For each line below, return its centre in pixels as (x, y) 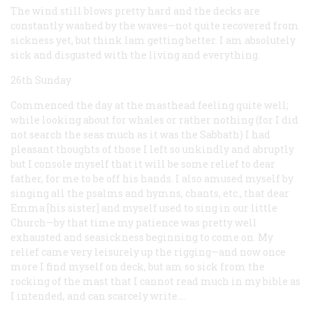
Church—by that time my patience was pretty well (134, 222)
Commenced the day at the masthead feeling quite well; (150, 105)
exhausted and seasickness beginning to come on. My (142, 237)
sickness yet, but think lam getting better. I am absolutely (153, 40)
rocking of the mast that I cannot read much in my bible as (155, 281)
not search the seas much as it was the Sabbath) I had (140, 134)
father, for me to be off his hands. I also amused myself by (152, 178)
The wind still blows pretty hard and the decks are (135, 10)
